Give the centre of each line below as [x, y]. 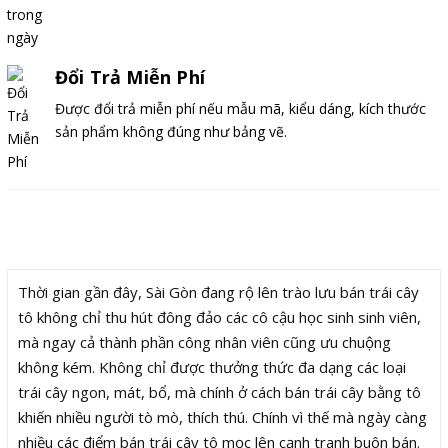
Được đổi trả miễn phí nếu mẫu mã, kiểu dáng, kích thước [240, 108]
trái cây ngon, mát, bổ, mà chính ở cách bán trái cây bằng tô [219, 391]
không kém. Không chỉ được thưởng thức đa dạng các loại [212, 366]
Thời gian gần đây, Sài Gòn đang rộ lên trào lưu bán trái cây [218, 291]
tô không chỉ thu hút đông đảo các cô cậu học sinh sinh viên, [219, 316]
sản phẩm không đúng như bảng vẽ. [171, 131]
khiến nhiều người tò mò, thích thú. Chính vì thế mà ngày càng [222, 416]
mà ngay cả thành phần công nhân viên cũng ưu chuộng [204, 341]
